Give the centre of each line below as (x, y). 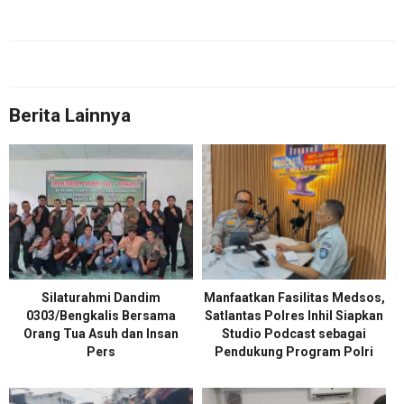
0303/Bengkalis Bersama (101, 316)
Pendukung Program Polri (294, 352)
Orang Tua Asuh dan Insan (101, 334)
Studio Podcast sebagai (294, 334)
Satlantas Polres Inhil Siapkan (294, 316)
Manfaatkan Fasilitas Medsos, (294, 298)
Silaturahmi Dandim (101, 298)
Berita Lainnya (70, 116)
